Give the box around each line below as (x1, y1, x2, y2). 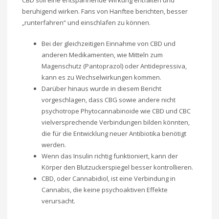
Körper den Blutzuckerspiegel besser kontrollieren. (42, 163, 193, 172)
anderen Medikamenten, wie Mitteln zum (42, 50, 163, 60)
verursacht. (42, 197, 75, 206)
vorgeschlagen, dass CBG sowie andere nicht (42, 95, 175, 105)
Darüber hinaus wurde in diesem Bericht (42, 84, 161, 93)
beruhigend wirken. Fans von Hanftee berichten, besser (22, 7, 188, 16)
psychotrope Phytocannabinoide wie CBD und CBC (42, 107, 191, 116)
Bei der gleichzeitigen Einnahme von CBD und (42, 39, 175, 48)
